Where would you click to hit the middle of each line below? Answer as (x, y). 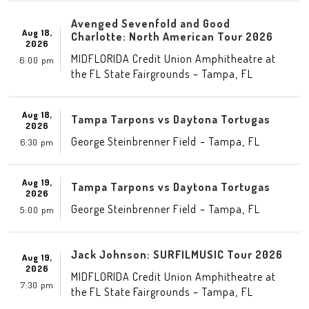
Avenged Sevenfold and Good (151, 23)
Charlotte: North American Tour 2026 (172, 37)
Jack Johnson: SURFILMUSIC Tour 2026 (177, 255)
